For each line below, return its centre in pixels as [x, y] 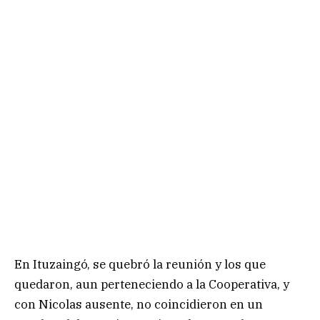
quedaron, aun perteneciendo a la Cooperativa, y [152, 284]
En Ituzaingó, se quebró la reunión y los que [140, 264]
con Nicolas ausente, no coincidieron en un [139, 304]
